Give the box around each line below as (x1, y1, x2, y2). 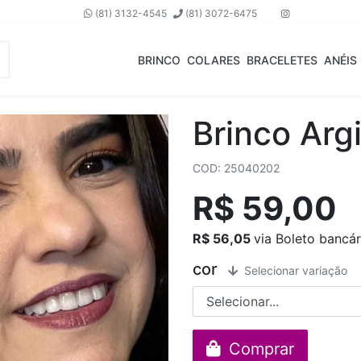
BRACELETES (247, 52, 317, 67)
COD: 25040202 (193, 161, 280, 175)
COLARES (187, 52, 240, 67)
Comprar (224, 339, 294, 359)
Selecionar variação (241, 263, 347, 277)
